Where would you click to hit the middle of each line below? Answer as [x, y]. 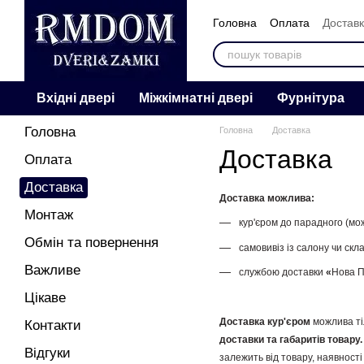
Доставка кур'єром [266, 321]
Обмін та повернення [91, 243]
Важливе [52, 270]
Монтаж [49, 215]
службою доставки [282, 273]
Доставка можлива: [267, 198]
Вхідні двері [76, 98]
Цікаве [45, 298]
